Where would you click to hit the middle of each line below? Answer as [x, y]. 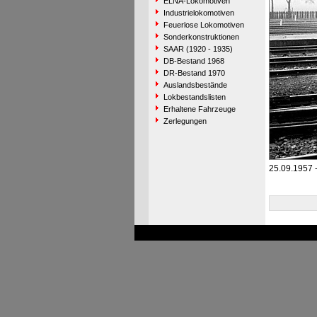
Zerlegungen [185, 121]
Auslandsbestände [195, 85]
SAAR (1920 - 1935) [198, 49]
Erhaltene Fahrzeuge [199, 109]
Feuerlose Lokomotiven [203, 25]
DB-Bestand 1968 [194, 61]
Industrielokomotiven [198, 13]
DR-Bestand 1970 [194, 73]
